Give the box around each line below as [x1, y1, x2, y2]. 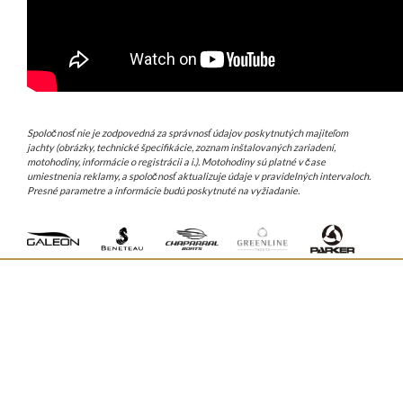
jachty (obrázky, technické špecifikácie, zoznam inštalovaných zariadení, [27, 141, 336, 154]
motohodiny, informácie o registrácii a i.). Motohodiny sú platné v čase [27, 156, 326, 168]
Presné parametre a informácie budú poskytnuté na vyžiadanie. [27, 184, 300, 197]
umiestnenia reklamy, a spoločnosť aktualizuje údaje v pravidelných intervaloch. [27, 170, 371, 183]
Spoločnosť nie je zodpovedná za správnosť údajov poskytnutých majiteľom [27, 127, 348, 139]
